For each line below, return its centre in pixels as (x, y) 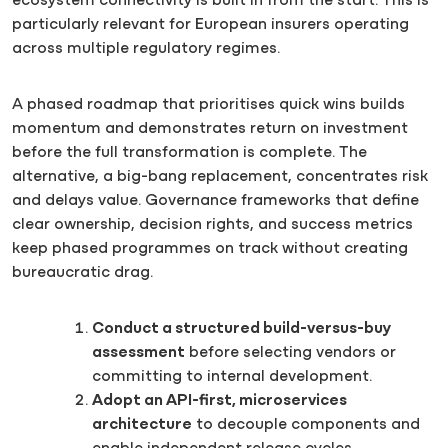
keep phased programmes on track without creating (210, 249)
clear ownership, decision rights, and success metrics (212, 225)
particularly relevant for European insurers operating (210, 25)
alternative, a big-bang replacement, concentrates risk (220, 177)
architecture (142, 425)
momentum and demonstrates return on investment (210, 129)
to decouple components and (306, 425)
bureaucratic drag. (82, 273)
